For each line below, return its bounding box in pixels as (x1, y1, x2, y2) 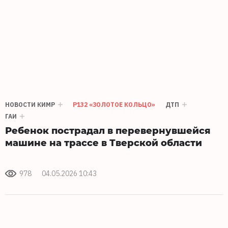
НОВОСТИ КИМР (5, 101, 55, 109)
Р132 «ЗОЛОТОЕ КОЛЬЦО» (73, 101, 155, 109)
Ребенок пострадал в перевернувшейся (5, 124, 210, 137)
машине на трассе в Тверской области (5, 136, 202, 149)
